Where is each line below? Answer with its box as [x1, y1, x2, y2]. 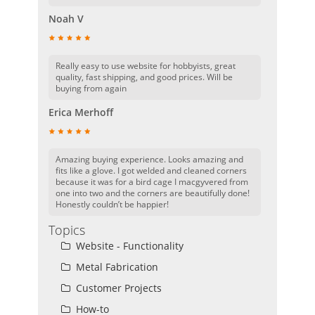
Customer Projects [73, 281, 162, 295]
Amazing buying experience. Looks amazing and [56, 153, 243, 165]
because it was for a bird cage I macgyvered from [56, 176, 248, 187]
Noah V [49, 11, 84, 25]
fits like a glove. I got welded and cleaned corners [56, 165, 247, 176]
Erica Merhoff [49, 105, 113, 119]
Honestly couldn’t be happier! [56, 198, 169, 210]
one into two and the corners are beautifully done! [56, 187, 250, 198]
